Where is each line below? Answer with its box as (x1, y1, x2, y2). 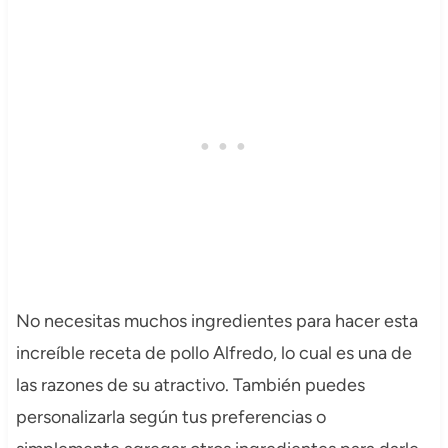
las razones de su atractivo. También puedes (15, 374, 365, 397)
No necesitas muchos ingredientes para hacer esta (15, 310, 418, 333)
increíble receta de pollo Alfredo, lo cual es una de (15, 342, 412, 365)
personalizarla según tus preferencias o (15, 406, 326, 429)
